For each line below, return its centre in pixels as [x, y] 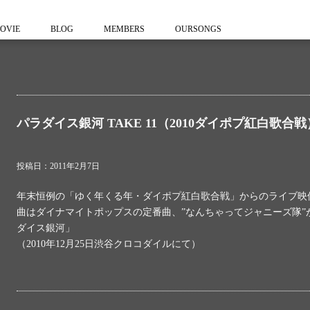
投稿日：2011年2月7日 [58, 166]
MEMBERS [124, 29]
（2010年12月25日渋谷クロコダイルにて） [109, 244]
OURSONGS [198, 29]
